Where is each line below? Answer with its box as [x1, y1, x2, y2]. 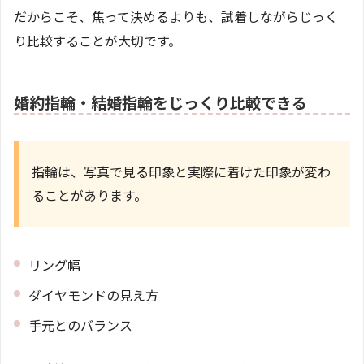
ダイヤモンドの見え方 [28, 284, 158, 305]
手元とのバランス [28, 314, 132, 335]
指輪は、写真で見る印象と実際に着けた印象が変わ [32, 161, 331, 181]
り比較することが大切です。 [14, 30, 181, 50]
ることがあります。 [32, 184, 147, 205]
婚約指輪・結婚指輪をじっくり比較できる [14, 90, 307, 114]
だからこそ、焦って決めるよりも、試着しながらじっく [14, 6, 338, 26]
